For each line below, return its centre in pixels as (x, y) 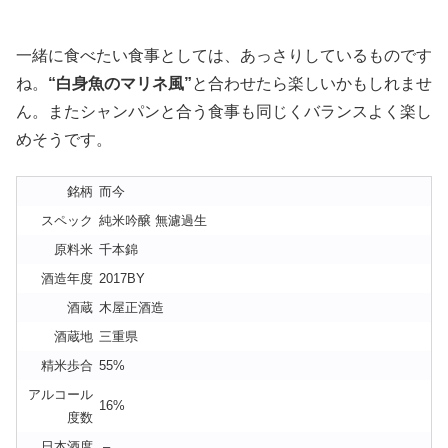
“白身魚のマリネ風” (120, 84)
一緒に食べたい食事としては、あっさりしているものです (224, 56)
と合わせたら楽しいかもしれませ (312, 84)
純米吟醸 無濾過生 (153, 221)
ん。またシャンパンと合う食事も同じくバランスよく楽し (224, 112)
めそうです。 (64, 140)
